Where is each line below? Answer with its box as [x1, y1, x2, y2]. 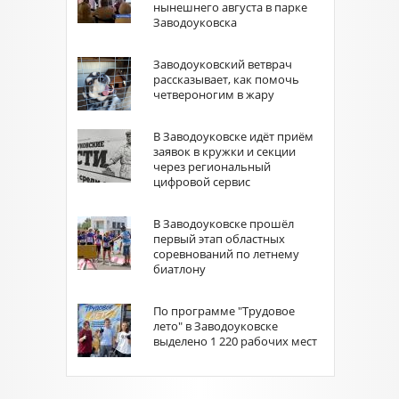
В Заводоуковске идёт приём [153, 128, 313, 144]
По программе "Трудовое [153, 303, 295, 319]
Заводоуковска [153, 14, 237, 30]
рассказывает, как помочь [153, 71, 299, 87]
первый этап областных [153, 231, 285, 247]
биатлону [153, 261, 206, 277]
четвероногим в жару [153, 86, 274, 102]
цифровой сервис [153, 174, 250, 190]
